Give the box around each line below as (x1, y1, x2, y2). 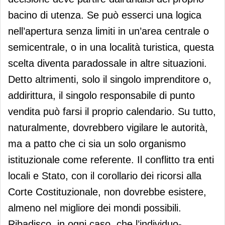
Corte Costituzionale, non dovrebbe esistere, (8, 186, 206, 197)
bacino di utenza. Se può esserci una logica (8, 9, 201, 21)
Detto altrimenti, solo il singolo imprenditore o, (8, 73, 211, 85)
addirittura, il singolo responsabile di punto (8, 89, 195, 101)
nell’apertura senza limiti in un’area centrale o (8, 25, 209, 37)
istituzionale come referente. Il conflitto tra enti (8, 154, 214, 165)
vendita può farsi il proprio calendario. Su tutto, (8, 105, 216, 117)
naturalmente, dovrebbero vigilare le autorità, (8, 122, 208, 133)
